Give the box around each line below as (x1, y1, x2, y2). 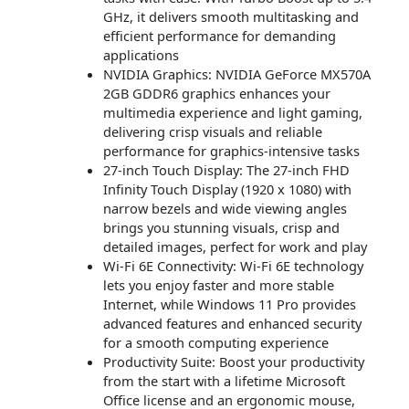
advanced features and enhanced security (102, 314, 362, 333)
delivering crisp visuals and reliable (102, 122, 322, 142)
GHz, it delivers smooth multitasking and (102, 7, 359, 26)
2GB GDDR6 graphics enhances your (102, 84, 330, 103)
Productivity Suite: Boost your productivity (102, 352, 364, 372)
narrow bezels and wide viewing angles (102, 199, 347, 218)
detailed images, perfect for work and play (102, 237, 367, 257)
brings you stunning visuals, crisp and (102, 218, 340, 237)
